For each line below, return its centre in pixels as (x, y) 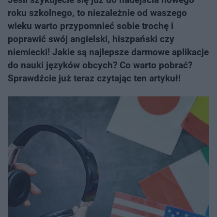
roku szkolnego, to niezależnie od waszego (97, 13)
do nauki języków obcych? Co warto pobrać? (100, 65)
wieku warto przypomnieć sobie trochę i (91, 26)
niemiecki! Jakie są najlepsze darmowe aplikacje (108, 52)
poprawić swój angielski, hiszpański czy (91, 39)
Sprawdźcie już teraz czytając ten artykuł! (94, 78)
